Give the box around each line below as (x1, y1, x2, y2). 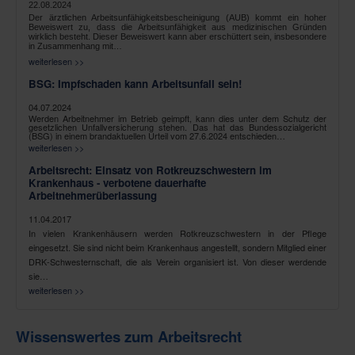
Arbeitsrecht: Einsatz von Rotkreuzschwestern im (29, 162, 272, 177)
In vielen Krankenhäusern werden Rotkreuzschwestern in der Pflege (29, 226, 326, 239)
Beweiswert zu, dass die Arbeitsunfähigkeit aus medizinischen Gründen (29, 21, 326, 32)
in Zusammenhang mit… (29, 40, 122, 51)
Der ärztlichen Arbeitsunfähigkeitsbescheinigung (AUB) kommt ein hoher (29, 12, 326, 22)
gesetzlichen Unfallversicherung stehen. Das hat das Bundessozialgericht (29, 120, 326, 133)
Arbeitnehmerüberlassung (29, 187, 157, 203)
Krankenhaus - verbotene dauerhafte (29, 174, 206, 190)
